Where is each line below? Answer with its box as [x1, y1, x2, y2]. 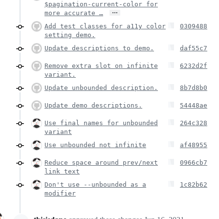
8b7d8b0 [180, 84, 207, 91]
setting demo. [44, 31, 95, 39]
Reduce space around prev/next [44, 158, 158, 166]
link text [44, 167, 80, 175]
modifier [44, 189, 76, 197]
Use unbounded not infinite [44, 141, 146, 149]
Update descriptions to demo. [44, 44, 154, 52]
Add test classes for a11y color [44, 22, 166, 30]
